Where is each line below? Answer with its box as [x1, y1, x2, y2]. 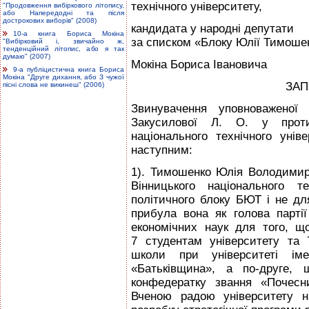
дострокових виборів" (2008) [3, 16, 97, 24]
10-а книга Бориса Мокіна [13, 29, 124, 37]
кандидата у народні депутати [131, 22, 294, 35]
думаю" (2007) [3, 52, 50, 60]
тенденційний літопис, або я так [3, 44, 124, 52]
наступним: [131, 143, 192, 157]
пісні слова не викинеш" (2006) [3, 81, 104, 89]
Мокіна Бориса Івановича [131, 58, 284, 71]
